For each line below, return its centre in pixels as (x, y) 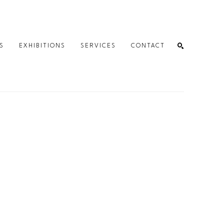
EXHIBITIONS (42, 46)
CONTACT (148, 46)
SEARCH (165, 109)
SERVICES (98, 46)
